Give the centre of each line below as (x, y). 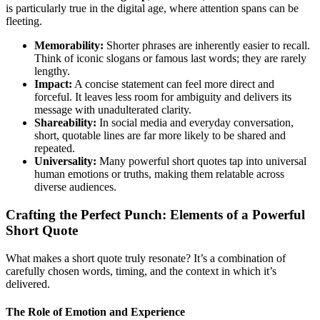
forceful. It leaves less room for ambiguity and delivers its (163, 97)
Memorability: (69, 46)
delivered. (28, 284)
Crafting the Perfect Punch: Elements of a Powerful (155, 214)
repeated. (55, 149)
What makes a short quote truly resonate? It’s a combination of (146, 258)
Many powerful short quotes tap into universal (201, 161)
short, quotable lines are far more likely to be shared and (160, 136)
